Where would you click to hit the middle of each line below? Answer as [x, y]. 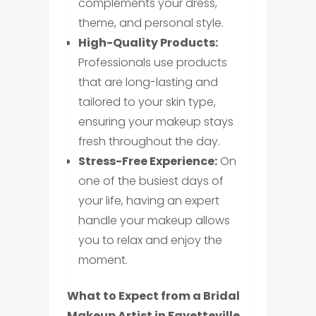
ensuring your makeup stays [156, 121]
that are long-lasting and [148, 82]
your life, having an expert [148, 200]
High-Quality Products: [148, 42]
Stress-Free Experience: [147, 161]
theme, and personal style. [151, 23]
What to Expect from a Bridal [153, 296]
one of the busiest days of [151, 181]
